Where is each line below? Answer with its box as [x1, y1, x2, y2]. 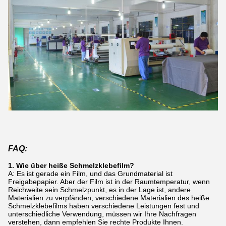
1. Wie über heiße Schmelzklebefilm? [8, 161, 134, 169]
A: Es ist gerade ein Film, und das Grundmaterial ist [8, 169, 173, 178]
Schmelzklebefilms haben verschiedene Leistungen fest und [8, 201, 199, 210]
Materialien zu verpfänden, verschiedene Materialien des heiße [8, 193, 209, 202]
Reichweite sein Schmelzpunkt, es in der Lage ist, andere [8, 185, 191, 194]
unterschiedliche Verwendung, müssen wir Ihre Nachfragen [8, 209, 196, 218]
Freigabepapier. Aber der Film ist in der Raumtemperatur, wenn [8, 177, 210, 186]
